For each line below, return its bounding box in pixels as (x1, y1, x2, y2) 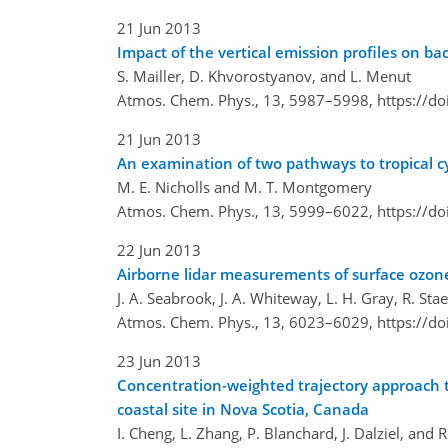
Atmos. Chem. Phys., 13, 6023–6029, (117, 311, 377, 332)
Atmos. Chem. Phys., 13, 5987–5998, (117, 89, 377, 110)
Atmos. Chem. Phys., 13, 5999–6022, (117, 200, 377, 221)
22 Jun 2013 (117, 239, 201, 260)
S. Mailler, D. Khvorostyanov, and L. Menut (117, 65, 411, 86)
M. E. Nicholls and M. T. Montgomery (117, 176, 372, 197)
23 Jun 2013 (117, 350, 201, 371)
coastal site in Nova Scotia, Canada (117, 398, 369, 419)
